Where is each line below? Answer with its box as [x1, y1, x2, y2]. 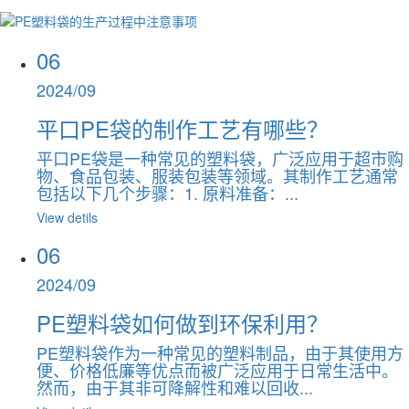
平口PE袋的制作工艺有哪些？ [37, 111, 329, 144]
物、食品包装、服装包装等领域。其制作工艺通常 [37, 163, 398, 187]
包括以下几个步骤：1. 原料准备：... [37, 180, 299, 204]
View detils [37, 207, 98, 226]
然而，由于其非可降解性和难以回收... [37, 374, 313, 399]
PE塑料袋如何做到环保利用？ [37, 306, 329, 339]
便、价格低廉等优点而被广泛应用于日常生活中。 [37, 357, 398, 382]
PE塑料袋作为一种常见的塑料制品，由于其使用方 [37, 340, 404, 364]
